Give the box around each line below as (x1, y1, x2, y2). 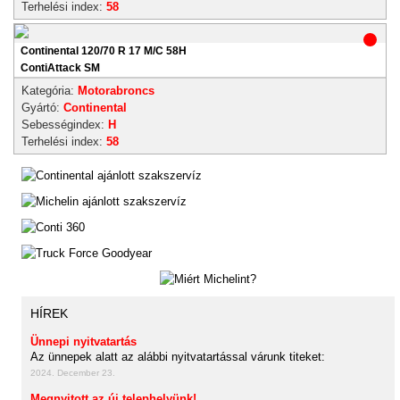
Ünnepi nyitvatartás (30, 335, 137, 348)
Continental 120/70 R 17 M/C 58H (21, 45, 187, 57)
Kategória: (21, 84, 78, 97)
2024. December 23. (30, 368, 115, 378)
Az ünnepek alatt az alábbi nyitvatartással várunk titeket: (30, 350, 325, 363)
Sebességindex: (21, 118, 108, 131)
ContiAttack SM (21, 62, 100, 74)
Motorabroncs (78, 84, 154, 97)
